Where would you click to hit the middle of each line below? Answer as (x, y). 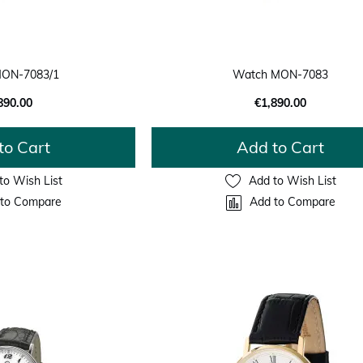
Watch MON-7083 (281, 74)
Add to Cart (281, 147)
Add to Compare (292, 202)
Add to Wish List (292, 181)
